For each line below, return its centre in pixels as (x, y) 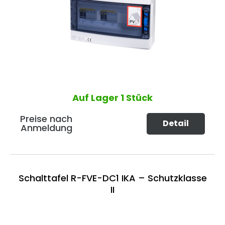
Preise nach (46, 119)
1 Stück (137, 98)
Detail (176, 124)
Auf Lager (96, 98)
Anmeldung (46, 128)
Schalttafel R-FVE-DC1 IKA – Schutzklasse (113, 178)
